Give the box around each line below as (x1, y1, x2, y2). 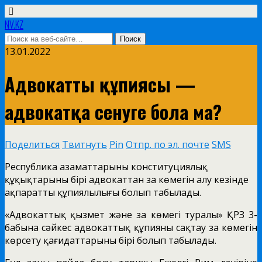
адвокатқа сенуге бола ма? (5, 98, 222, 126)
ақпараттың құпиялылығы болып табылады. (5, 185, 201, 199)
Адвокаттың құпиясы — (5, 70, 195, 98)
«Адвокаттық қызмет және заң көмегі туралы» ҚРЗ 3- (5, 208, 257, 221)
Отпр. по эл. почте (126, 137, 209, 151)
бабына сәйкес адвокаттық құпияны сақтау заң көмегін (5, 220, 257, 234)
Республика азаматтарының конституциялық (5, 160, 208, 173)
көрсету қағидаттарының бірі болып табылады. (5, 233, 216, 247)
